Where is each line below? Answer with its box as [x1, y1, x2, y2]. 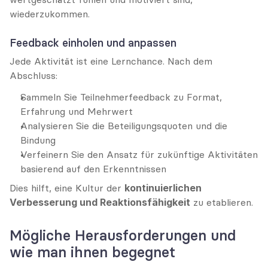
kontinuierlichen [124, 182, 202, 194]
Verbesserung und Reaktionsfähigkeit [10, 196, 190, 208]
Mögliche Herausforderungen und [10, 227, 236, 244]
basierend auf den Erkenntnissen [20, 163, 166, 175]
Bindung [20, 134, 56, 146]
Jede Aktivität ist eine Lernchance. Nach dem [10, 55, 212, 67]
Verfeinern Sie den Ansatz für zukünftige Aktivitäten [20, 148, 258, 160]
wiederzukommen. [10, 8, 90, 20]
